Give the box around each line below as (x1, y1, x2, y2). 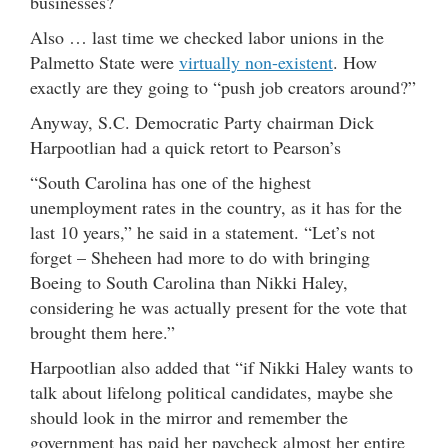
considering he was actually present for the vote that (30, 294, 407, 319)
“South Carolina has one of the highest (30, 169, 311, 194)
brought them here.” (30, 319, 175, 344)
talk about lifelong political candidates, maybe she (30, 379, 393, 404)
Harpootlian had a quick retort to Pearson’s (30, 134, 341, 159)
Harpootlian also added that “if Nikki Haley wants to (30, 354, 413, 379)
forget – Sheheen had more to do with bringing (30, 244, 370, 269)
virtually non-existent (179, 49, 333, 74)
